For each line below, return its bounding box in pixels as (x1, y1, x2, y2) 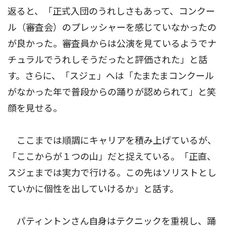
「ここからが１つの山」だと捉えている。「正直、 (8, 151, 216, 162)
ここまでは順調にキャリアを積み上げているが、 (8, 135, 216, 146)
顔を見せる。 (8, 102, 62, 114)
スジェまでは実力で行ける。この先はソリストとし (8, 167, 216, 178)
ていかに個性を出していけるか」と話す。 (8, 183, 179, 194)
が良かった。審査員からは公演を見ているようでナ (8, 38, 216, 49)
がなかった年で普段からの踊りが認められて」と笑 (8, 86, 216, 97)
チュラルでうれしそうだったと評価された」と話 (8, 54, 207, 65)
